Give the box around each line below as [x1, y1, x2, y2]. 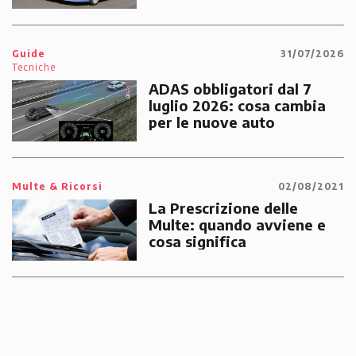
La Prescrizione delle [148, 198, 298, 217]
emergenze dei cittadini [148, 13, 319, 32]
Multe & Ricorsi [12, 180, 103, 192]
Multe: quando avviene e [148, 215, 326, 234]
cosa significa [148, 231, 246, 250]
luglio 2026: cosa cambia [148, 95, 326, 114]
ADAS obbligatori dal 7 [148, 79, 311, 98]
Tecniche [12, 60, 56, 73]
